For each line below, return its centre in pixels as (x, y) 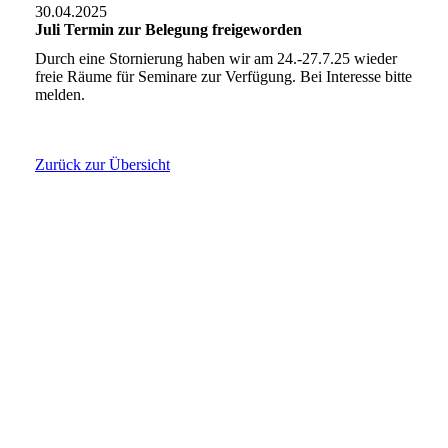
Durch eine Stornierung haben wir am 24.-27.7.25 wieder (216, 59)
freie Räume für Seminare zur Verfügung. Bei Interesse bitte (223, 77)
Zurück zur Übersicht (102, 165)
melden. (60, 95)
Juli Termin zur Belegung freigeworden (168, 29)
